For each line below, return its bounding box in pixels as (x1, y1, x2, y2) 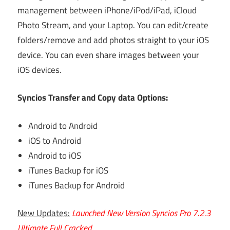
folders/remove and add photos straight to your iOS (17, 33, 209, 47)
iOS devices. (17, 63, 62, 76)
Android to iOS (28, 148, 82, 162)
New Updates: (17, 206, 70, 220)
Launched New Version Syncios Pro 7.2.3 (72, 206, 211, 220)
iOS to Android (28, 133, 82, 147)
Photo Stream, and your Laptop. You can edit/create (17, 18, 208, 32)
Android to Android (28, 119, 98, 132)
